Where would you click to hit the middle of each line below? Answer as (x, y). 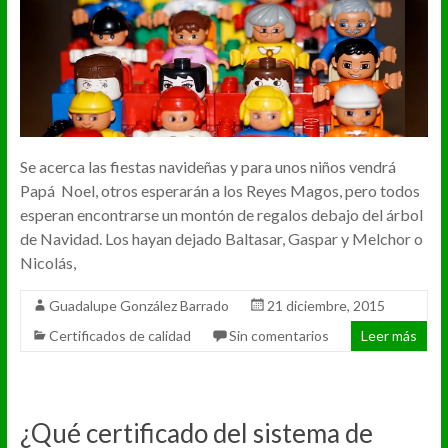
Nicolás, (47, 262)
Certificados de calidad (119, 335)
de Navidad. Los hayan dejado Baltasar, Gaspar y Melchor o (221, 238)
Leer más (389, 335)
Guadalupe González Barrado (138, 305)
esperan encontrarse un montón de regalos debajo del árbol (221, 214)
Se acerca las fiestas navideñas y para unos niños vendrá (207, 166)
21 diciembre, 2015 (325, 305)
